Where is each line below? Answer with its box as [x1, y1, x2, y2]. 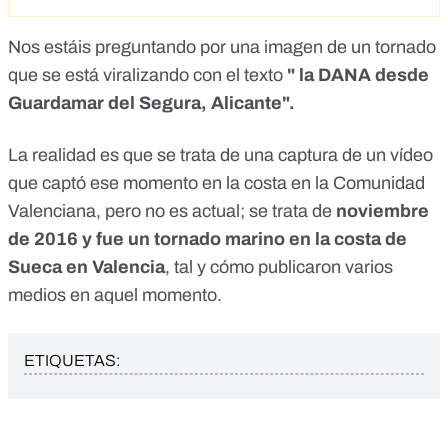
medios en [8, 284, 94, 305]
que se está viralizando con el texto [8, 64, 287, 85]
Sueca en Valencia [8, 256, 165, 277]
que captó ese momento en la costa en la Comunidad [8, 172, 425, 193]
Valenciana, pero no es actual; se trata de [8, 200, 336, 221]
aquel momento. [94, 284, 222, 305]
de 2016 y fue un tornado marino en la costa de [8, 228, 407, 249]
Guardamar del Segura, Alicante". [8, 92, 295, 113]
